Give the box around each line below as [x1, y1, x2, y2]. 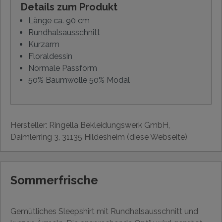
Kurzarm [28, 39, 59, 49]
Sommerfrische [10, 173, 98, 187]
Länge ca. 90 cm [28, 15, 90, 25]
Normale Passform [28, 63, 97, 73]
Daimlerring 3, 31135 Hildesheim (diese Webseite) [10, 132, 187, 142]
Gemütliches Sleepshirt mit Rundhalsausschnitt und [10, 206, 198, 216]
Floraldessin [28, 51, 72, 61]
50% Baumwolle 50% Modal [28, 75, 130, 85]
